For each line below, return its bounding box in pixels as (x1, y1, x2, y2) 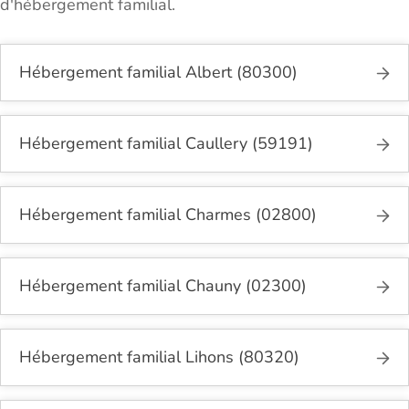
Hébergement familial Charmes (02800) (19, 204, 317, 226)
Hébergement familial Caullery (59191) (19, 132, 313, 155)
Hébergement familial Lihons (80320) (19, 346, 299, 369)
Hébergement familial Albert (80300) (19, 61, 298, 84)
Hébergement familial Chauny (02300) (19, 275, 307, 298)
